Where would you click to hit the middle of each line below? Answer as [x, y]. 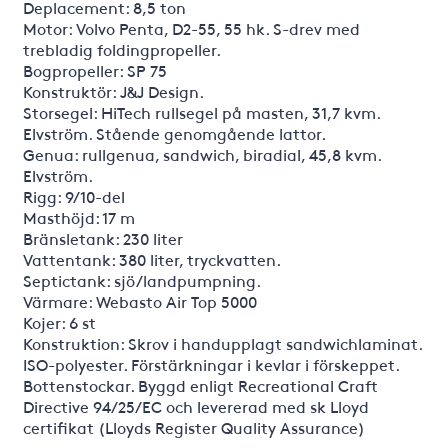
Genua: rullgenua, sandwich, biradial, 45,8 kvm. [201, 154]
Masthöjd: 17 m [78, 217]
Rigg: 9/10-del [73, 196]
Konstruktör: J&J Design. [113, 91]
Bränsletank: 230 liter [102, 238]
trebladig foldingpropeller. [121, 49]
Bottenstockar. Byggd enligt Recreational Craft [200, 385]
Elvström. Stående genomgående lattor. [174, 133]
